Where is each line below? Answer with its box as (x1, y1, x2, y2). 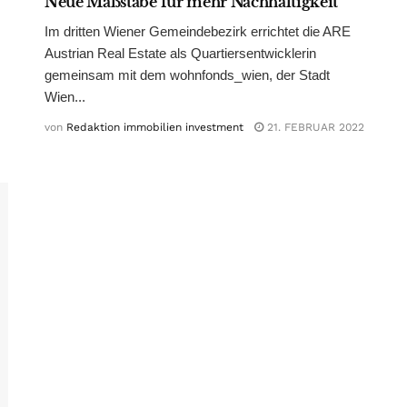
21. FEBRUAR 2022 (263, 121, 364, 134)
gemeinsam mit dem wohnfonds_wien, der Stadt (45, 67, 330, 84)
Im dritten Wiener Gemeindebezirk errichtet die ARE (45, 24, 351, 40)
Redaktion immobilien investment (66, 121, 243, 134)
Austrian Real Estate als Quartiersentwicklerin (45, 45, 316, 62)
